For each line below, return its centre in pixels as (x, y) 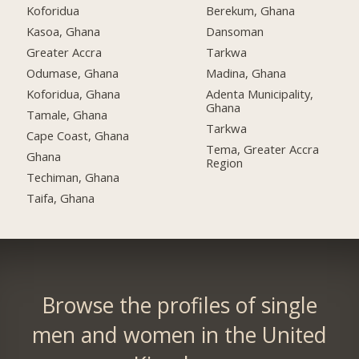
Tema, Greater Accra (263, 149)
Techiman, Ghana (73, 177)
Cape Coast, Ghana (78, 135)
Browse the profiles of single (179, 305)
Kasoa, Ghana (64, 32)
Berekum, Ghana (251, 11)
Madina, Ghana (246, 73)
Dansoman (235, 32)
